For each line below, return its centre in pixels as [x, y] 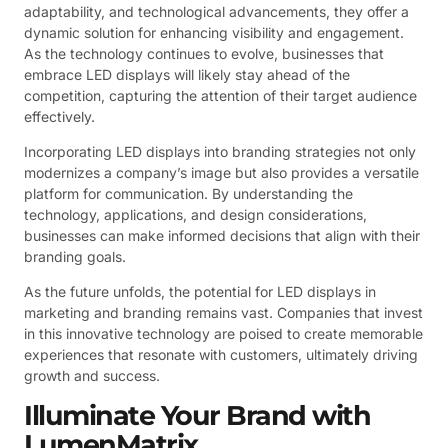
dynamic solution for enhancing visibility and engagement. [214, 32]
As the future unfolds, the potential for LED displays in [200, 292]
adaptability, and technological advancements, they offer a [216, 11]
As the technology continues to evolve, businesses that [204, 53]
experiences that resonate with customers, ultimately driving [221, 355]
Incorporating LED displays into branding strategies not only [220, 151]
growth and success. [92, 376]
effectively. [59, 116]
